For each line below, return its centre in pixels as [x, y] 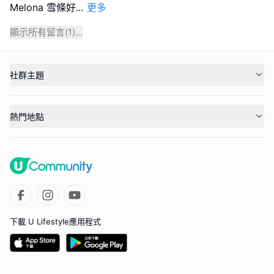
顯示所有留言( [39, 32]
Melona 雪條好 [43, 7]
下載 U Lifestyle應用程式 [55, 221]
